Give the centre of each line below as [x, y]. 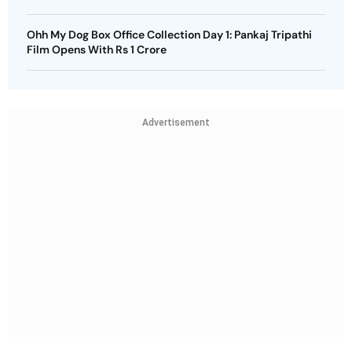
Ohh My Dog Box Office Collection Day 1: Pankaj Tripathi [169, 35]
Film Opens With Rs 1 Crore [97, 49]
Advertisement [176, 123]
